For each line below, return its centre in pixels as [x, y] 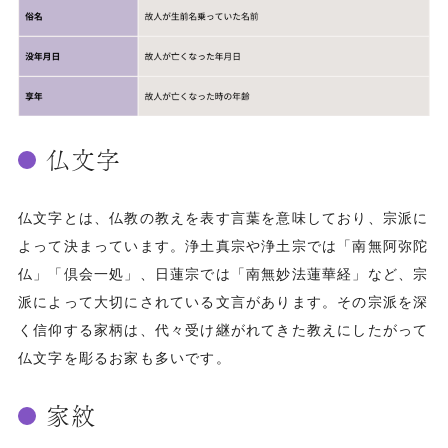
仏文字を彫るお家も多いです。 [124, 357]
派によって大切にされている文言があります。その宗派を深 [223, 301]
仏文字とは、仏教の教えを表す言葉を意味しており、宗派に [223, 217]
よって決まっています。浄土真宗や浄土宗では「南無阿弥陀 [223, 245]
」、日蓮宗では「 [185, 273]
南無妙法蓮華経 [299, 273]
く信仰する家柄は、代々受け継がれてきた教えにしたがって [223, 329]
